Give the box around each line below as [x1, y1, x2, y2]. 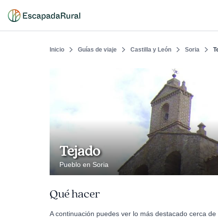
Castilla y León [130, 46, 171, 53]
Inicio [50, 46, 64, 53]
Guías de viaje [78, 46, 117, 53]
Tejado [59, 142, 100, 161]
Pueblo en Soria [59, 161, 109, 168]
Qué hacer [50, 187, 100, 201]
